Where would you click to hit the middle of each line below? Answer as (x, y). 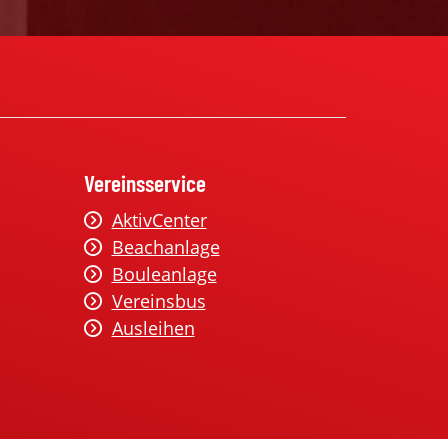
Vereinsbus (158, 301)
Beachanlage (165, 247)
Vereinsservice (144, 183)
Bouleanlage (164, 274)
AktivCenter (159, 220)
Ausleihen (153, 328)
